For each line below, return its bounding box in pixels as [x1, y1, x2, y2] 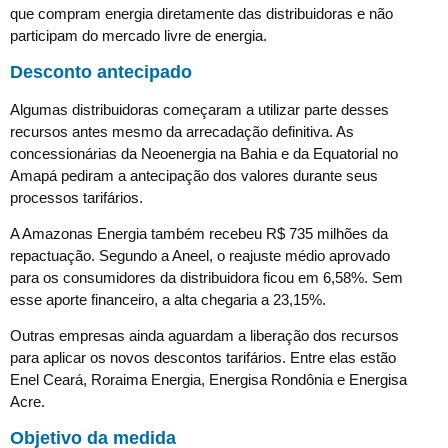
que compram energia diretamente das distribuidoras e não [10, 5, 393, 23]
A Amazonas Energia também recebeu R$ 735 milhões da [10, 225, 388, 243]
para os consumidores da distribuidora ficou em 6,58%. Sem [10, 269, 403, 287]
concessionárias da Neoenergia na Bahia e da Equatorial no [10, 144, 398, 162]
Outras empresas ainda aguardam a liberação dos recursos [10, 327, 399, 345]
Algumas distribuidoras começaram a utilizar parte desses [10, 100, 389, 118]
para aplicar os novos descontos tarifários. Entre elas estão [10, 349, 396, 367]
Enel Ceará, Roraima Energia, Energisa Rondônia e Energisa [10, 371, 407, 389]
